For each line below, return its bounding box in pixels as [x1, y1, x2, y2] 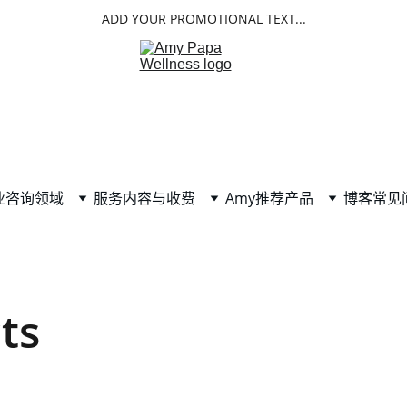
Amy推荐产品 [225, 188, 313, 208]
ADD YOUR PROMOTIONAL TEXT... [101, 9, 306, 27]
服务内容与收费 [94, 188, 195, 208]
